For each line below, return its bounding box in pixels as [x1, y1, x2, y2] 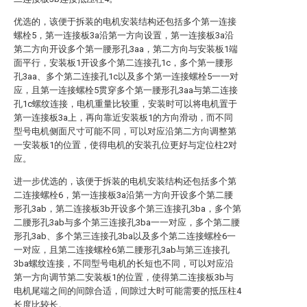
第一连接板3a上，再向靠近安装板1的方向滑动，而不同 [14, 112, 233, 123]
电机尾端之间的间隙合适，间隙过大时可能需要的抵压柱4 [14, 286, 241, 296]
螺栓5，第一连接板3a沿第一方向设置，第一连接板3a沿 [14, 30, 234, 40]
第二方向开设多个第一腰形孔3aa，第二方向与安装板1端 [14, 44, 238, 54]
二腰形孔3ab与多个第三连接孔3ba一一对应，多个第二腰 [14, 217, 240, 228]
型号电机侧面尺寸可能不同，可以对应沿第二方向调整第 [14, 126, 236, 136]
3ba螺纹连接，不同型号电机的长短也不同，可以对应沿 [14, 258, 234, 269]
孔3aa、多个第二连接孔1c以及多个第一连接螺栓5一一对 [14, 71, 238, 82]
